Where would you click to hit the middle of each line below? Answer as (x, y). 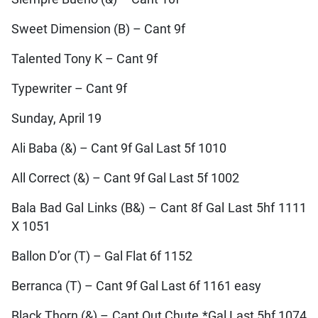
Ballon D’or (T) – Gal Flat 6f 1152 (102, 256)
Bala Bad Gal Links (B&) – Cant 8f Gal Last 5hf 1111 (159, 208)
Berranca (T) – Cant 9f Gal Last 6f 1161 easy (136, 286)
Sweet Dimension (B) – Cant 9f (98, 29)
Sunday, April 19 (56, 118)
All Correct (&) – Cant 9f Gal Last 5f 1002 (125, 178)
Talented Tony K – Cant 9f (84, 59)
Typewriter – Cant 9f (69, 88)
